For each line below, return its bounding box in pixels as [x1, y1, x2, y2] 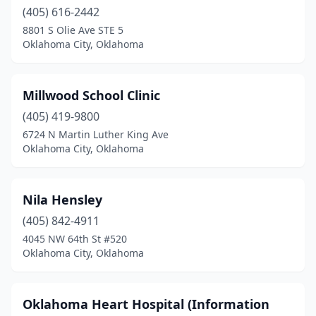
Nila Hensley [23, 191, 102, 208]
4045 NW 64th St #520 [23, 232, 127, 245]
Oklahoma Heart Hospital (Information [23, 296, 269, 312]
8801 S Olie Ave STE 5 [23, 23, 123, 37]
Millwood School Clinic [23, 87, 160, 104]
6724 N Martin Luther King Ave [23, 128, 169, 141]
